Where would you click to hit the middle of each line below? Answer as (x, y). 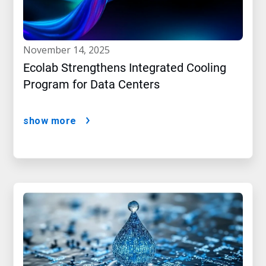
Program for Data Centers (91, 85)
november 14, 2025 (70, 50)
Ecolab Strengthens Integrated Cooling (125, 68)
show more (50, 121)
